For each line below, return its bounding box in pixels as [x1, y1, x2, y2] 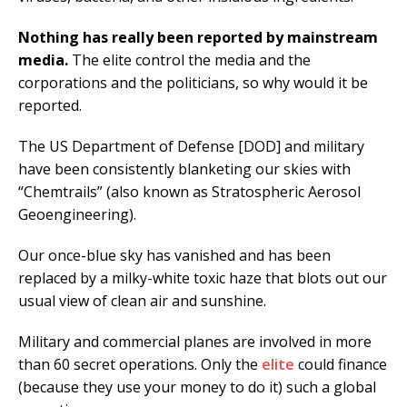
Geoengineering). [18, 204, 136, 225]
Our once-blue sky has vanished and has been [18, 245, 331, 266]
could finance [294, 354, 387, 375]
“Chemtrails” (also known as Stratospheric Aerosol [18, 182, 361, 203]
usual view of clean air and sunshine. [18, 291, 266, 312]
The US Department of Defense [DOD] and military [18, 136, 364, 157]
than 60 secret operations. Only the [18, 354, 262, 375]
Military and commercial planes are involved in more [18, 332, 372, 352]
